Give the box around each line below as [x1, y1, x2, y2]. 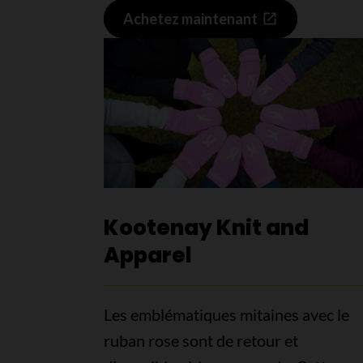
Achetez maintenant [122, 9, 258, 28]
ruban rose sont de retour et [103, 330, 298, 350]
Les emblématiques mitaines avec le [103, 304, 349, 324]
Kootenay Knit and [103, 212, 309, 242]
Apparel [103, 240, 192, 270]
